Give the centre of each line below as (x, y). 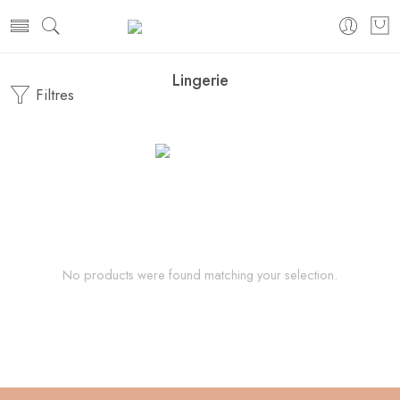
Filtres (53, 95)
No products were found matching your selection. (200, 275)
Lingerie (200, 80)
